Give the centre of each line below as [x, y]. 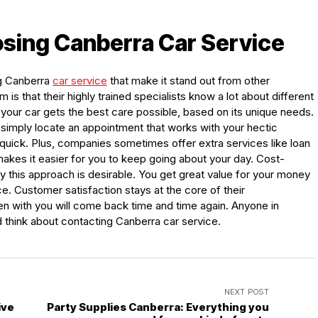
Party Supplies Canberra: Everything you [158, 307]
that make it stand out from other [188, 81]
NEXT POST [247, 292]
